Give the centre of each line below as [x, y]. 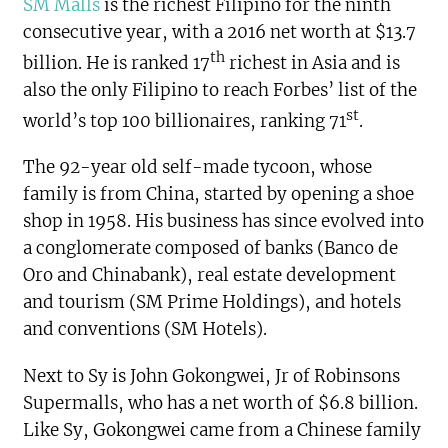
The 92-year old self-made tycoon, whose [198, 167]
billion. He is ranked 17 [117, 62]
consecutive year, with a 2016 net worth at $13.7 [220, 32]
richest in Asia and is [313, 62]
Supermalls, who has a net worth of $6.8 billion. [221, 403]
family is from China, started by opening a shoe [219, 194]
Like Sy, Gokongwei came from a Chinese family [222, 430]
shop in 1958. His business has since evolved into [224, 221]
